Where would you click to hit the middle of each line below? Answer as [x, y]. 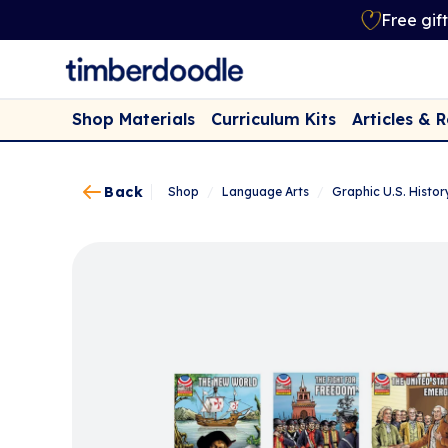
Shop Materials [133, 119]
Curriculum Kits [273, 119]
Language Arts [266, 191]
